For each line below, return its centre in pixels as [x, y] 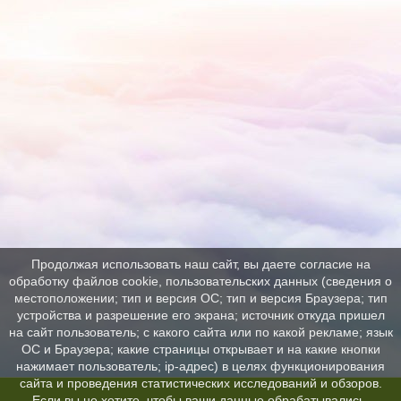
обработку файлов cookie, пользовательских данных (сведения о [200, 282]
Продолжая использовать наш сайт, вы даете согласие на [200, 264]
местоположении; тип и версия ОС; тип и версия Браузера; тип [200, 299]
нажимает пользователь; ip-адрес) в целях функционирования [200, 367]
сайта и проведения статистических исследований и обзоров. [200, 384]
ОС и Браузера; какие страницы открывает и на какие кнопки [200, 350]
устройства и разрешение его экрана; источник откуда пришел [200, 316]
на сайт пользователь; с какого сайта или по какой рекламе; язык [200, 333]
